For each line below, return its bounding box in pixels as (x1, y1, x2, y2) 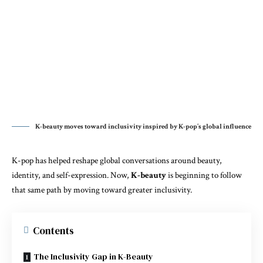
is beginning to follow (166, 170, 242, 181)
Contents (33, 223, 74, 238)
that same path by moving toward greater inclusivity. (12, 184, 192, 195)
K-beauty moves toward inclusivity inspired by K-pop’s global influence (35, 122, 251, 131)
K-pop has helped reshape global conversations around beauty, (12, 155, 222, 166)
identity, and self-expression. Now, (12, 170, 131, 181)
